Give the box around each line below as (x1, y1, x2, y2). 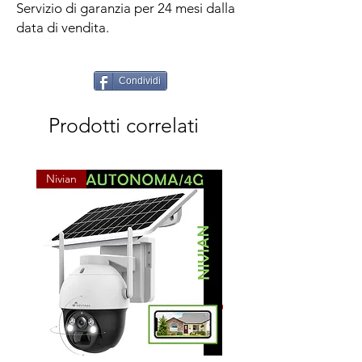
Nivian (46, 171, 77, 186)
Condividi (119, 75, 161, 86)
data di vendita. (16, 19, 109, 36)
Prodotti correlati (48, 113, 199, 137)
